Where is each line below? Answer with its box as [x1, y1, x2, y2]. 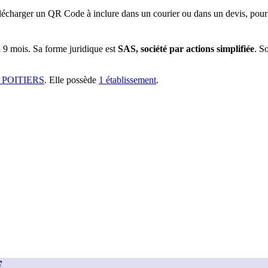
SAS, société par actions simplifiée [118, 43, 254, 54]
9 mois [3, 43, 28, 54]
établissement [103, 74, 156, 85]
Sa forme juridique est [33, 43, 115, 54]
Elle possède [49, 74, 96, 85]
